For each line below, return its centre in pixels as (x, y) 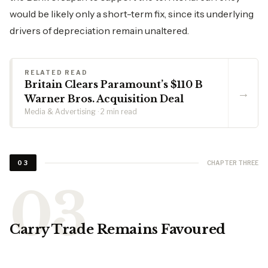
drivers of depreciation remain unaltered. (99, 31)
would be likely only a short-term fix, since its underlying (132, 14)
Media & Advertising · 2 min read (81, 112)
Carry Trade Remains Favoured (118, 229)
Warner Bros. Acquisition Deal (104, 99)
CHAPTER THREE (233, 162)
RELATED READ (56, 72)
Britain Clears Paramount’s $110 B (114, 84)
